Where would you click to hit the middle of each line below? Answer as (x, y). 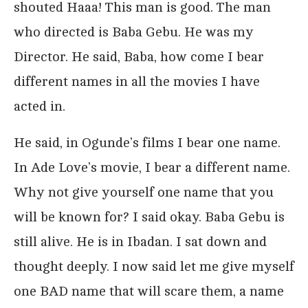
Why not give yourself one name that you (144, 192)
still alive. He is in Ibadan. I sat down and (140, 241)
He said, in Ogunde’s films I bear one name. (147, 142)
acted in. (40, 106)
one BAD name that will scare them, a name (149, 291)
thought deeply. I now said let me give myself (154, 266)
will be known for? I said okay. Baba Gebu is (149, 217)
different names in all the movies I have (137, 81)
